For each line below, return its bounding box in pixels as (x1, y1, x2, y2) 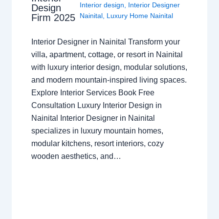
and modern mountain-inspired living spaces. (31, 76, 187, 84)
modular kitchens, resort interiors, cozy (31, 139, 164, 148)
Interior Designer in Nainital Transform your (31, 38, 180, 46)
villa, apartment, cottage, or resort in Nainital (31, 50, 183, 59)
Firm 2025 (31, 12, 75, 23)
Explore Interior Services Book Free (31, 88, 154, 97)
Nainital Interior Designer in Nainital (31, 114, 155, 122)
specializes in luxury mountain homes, (31, 127, 163, 135)
